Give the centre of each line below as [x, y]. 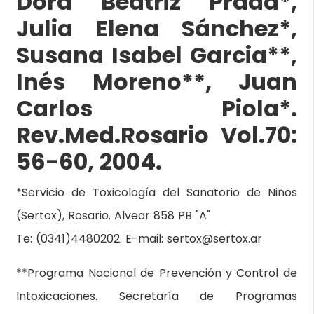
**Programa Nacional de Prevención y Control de [157, 273]
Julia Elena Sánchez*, [157, 28]
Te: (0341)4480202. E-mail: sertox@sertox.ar [139, 239]
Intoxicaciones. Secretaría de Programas [157, 296]
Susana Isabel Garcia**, [157, 55]
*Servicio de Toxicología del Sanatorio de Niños [157, 192]
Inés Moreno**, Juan [157, 82]
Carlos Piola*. [157, 108]
